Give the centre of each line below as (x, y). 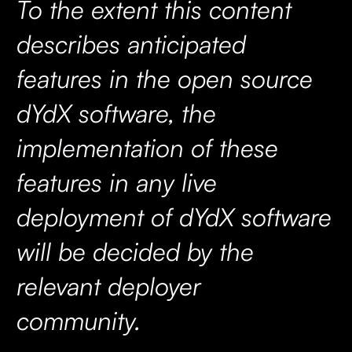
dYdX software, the (116, 113)
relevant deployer (108, 286)
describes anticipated (131, 44)
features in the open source (164, 78)
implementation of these (147, 147)
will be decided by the (135, 251)
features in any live (116, 182)
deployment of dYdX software (174, 216)
